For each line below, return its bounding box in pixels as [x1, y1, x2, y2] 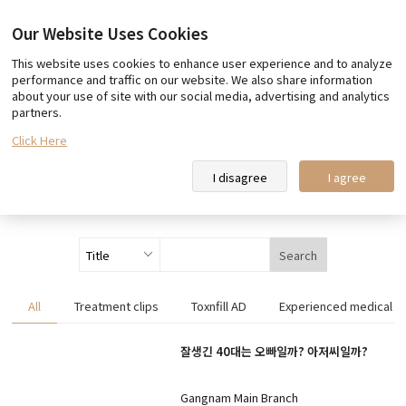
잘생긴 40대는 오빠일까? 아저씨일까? [180, 343, 368, 361]
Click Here [12, 131, 67, 149]
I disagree [212, 168, 267, 186]
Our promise [67, 57, 136, 74]
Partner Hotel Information [235, 98, 373, 115]
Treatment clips [73, 297, 159, 315]
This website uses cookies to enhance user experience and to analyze [12, 54, 392, 72]
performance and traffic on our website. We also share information [12, 71, 372, 88]
